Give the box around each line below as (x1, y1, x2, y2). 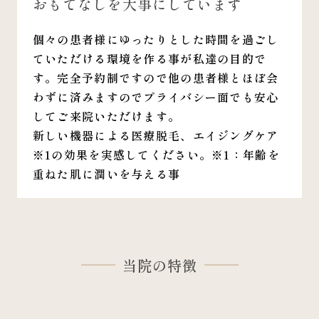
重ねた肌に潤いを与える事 (32, 164, 181, 182)
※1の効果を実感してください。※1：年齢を (32, 145, 280, 163)
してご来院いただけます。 (32, 107, 181, 125)
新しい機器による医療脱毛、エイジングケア (32, 126, 279, 144)
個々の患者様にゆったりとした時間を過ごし (32, 30, 279, 48)
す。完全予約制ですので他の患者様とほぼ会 (32, 68, 279, 86)
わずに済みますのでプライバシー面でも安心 (32, 88, 279, 105)
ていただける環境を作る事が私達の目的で (32, 49, 267, 67)
